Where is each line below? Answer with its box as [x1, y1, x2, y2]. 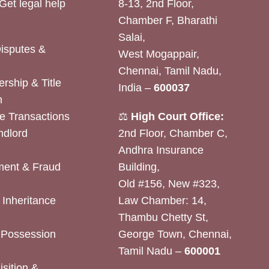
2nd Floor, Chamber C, [118, 127, 228, 139]
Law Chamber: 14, [118, 195, 207, 207]
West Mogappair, [118, 48, 199, 60]
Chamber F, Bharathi [118, 14, 217, 26]
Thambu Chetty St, [118, 211, 208, 223]
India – [118, 82, 154, 94]
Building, [118, 161, 160, 173]
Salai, [118, 31, 145, 43]
